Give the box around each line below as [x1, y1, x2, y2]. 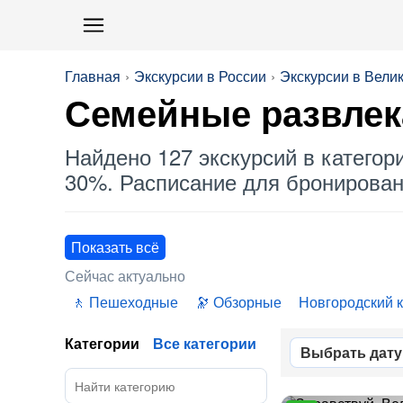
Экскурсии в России [134, 66, 266, 86]
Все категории [153, 333, 256, 354]
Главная [65, 66, 121, 86]
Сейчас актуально [65, 265, 185, 286]
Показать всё [71, 237, 159, 257]
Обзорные [213, 291, 282, 312]
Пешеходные [89, 291, 178, 312]
